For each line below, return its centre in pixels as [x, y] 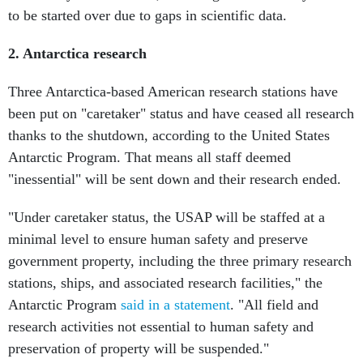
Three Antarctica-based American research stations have [173, 92]
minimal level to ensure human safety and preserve [158, 239]
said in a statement [175, 305]
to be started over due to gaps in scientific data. [147, 15]
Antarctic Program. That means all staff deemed [149, 157]
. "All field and [274, 305]
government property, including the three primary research [180, 261]
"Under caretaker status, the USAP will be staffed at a [167, 217]
